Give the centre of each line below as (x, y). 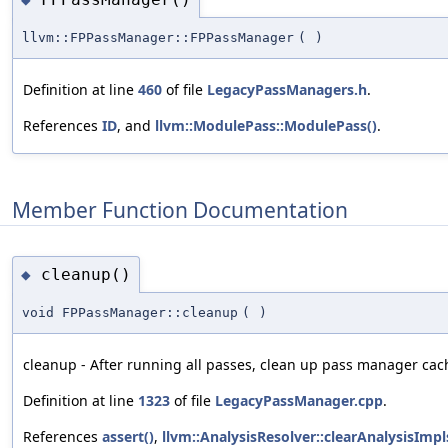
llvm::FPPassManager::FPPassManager (158, 38)
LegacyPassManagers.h (287, 90)
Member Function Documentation (180, 209)
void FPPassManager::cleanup (130, 313)
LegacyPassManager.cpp (299, 401)
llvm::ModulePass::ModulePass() (266, 126)
